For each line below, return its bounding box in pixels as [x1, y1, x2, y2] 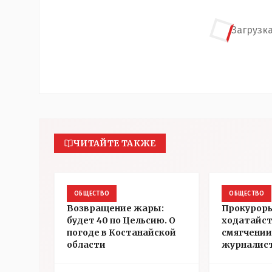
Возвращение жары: [67, 203, 164, 214]
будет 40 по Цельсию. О [67, 215, 175, 226]
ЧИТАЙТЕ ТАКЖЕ [73, 138, 156, 149]
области [67, 239, 106, 250]
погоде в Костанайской [67, 227, 176, 238]
